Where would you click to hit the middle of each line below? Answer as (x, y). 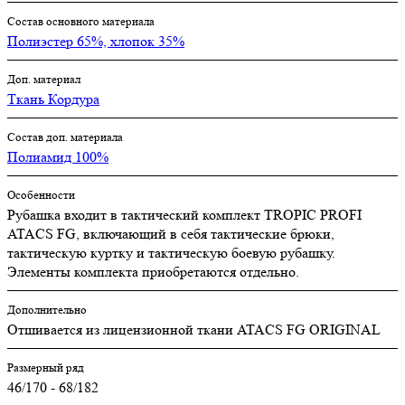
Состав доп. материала (65, 137)
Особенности (41, 194)
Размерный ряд (46, 367)
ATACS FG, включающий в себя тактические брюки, (171, 233)
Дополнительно (47, 309)
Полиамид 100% (58, 156)
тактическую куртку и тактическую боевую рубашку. (171, 252)
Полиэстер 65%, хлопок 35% (96, 41)
